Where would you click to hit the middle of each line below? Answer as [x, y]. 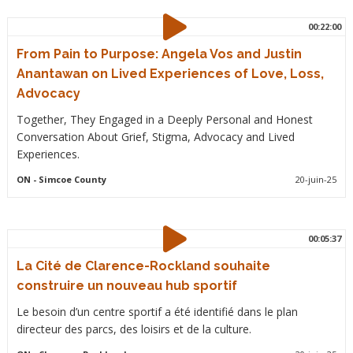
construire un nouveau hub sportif [126, 286]
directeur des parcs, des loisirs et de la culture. [134, 329]
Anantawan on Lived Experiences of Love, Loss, [170, 74]
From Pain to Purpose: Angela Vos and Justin [159, 54]
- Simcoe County [68, 179]
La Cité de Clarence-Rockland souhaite [143, 266]
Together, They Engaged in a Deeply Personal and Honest [164, 119]
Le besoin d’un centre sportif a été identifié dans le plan [157, 312]
